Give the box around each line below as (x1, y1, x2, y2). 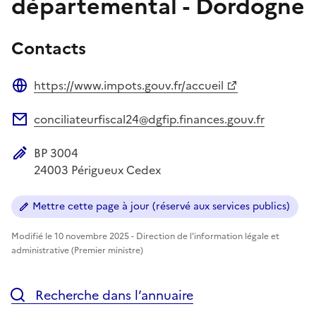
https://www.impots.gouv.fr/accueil (34, 76, 224, 94)
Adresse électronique (11, 126, 126, 144)
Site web (11, 92, 57, 110)
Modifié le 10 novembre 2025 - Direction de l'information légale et (11, 229, 279, 243)
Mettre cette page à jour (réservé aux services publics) (32, 198, 290, 214)
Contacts (11, 35, 86, 61)
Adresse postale (11, 160, 97, 178)
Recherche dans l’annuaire (32, 285, 193, 305)
